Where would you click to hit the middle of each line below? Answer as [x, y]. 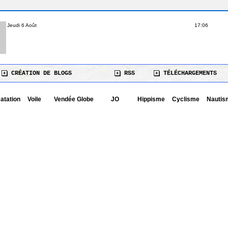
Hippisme [151, 99]
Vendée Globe [74, 99]
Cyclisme [186, 99]
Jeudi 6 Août [22, 25]
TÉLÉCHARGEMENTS [188, 74]
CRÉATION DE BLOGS [40, 74]
